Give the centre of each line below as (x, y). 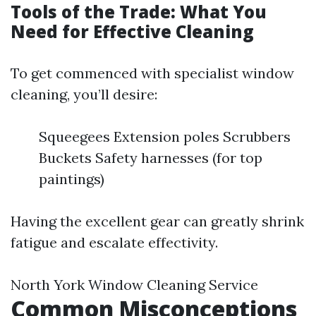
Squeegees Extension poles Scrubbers (165, 136)
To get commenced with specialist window (152, 73)
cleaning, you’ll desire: (84, 94)
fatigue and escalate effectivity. (114, 242)
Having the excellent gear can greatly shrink (157, 221)
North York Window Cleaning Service (134, 285)
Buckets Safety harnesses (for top (151, 158)
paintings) (72, 179)
